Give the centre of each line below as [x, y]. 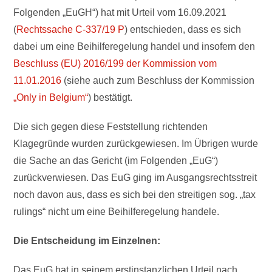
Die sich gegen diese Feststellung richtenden [111, 127]
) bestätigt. [110, 97]
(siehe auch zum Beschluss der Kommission [158, 80]
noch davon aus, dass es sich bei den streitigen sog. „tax [135, 195]
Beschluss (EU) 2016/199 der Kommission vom [115, 63]
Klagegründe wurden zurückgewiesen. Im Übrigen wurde [136, 144]
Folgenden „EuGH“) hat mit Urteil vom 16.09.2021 [120, 12]
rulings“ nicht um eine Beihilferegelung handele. [117, 212]
